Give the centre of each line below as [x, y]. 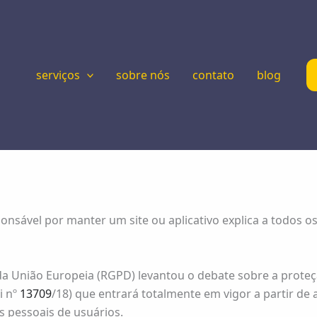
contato [214, 75]
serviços [58, 75]
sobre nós [143, 75]
